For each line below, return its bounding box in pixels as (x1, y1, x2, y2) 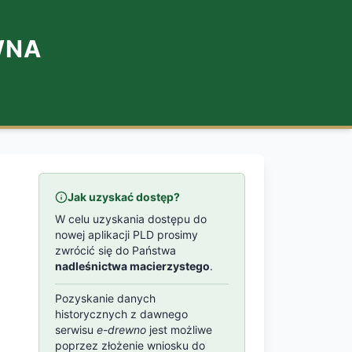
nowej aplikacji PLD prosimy (55, 228, 199, 241)
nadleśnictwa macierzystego (55, 259, 211, 273)
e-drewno (97, 323, 147, 336)
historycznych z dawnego (55, 307, 189, 321)
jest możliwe (146, 323, 213, 336)
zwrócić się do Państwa (55, 244, 177, 257)
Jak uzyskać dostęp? (68, 190, 181, 203)
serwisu (55, 323, 97, 336)
